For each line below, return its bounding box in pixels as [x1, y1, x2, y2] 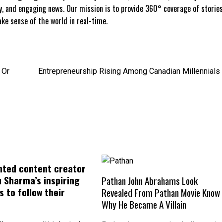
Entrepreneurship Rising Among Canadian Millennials [38, 66, 220, 76]
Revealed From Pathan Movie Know [102, 185, 221, 200]
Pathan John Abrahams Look [102, 173, 198, 188]
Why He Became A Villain [102, 197, 187, 212]
